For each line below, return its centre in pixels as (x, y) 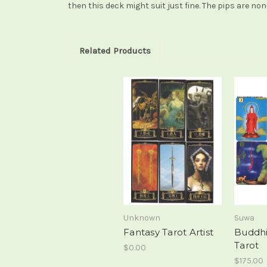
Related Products (115, 50)
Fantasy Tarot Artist (168, 232)
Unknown (142, 218)
